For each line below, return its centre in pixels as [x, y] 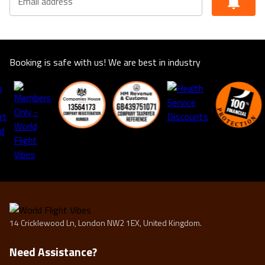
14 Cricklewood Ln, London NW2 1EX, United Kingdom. [106, 223]
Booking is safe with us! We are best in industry [105, 62]
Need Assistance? [53, 252]
